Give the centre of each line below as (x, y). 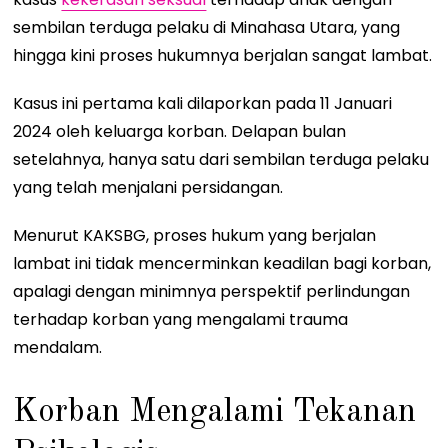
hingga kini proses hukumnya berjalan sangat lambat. (223, 56)
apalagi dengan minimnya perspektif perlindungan (212, 292)
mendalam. (58, 348)
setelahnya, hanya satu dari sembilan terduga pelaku (221, 160)
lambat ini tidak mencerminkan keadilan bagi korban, (222, 264)
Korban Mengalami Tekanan (215, 413)
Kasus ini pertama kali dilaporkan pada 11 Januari (203, 104)
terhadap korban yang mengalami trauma (181, 320)
